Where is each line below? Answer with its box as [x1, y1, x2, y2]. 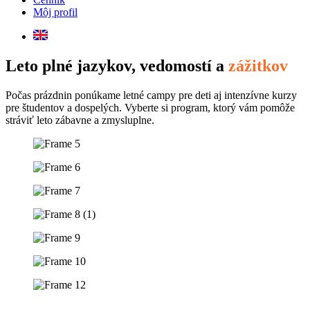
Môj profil [33, 6, 77, 18]
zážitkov [228, 56, 288, 75]
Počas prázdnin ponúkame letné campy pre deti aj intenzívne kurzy [6, 89, 297, 101]
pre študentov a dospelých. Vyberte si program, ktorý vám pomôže [6, 101, 295, 113]
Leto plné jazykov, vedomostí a [6, 56, 228, 75]
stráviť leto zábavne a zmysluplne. [6, 113, 154, 126]
